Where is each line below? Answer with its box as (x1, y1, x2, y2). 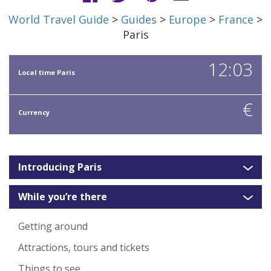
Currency (18, 108, 50, 117)
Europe (169, 12, 206, 27)
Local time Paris (18, 68, 75, 77)
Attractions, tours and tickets (18, 241, 149, 255)
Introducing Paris (18, 160, 102, 174)
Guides (121, 12, 157, 27)
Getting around (18, 220, 88, 233)
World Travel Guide (8, 12, 109, 27)
